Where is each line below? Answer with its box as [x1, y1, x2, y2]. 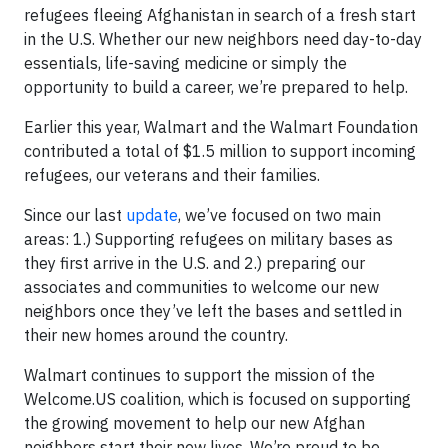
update [126, 204, 178, 225]
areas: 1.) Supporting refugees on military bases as [24, 228, 393, 249]
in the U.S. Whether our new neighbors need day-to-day [24, 28, 422, 49]
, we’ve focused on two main [178, 204, 381, 225]
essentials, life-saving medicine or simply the [24, 52, 347, 73]
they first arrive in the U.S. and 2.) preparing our [24, 252, 365, 273]
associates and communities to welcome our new [24, 276, 379, 297]
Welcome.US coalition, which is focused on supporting [24, 388, 411, 409]
